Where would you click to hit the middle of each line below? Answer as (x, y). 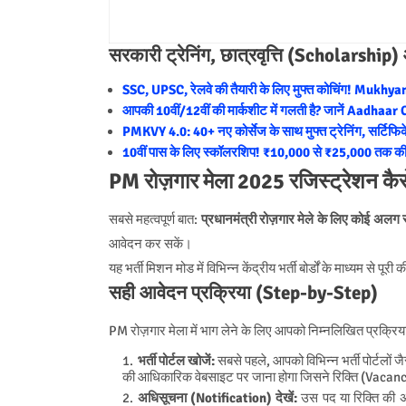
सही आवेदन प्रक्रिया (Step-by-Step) (243, 292)
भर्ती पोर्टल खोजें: (176, 360)
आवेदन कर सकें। (150, 243)
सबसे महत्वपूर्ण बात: (155, 219)
